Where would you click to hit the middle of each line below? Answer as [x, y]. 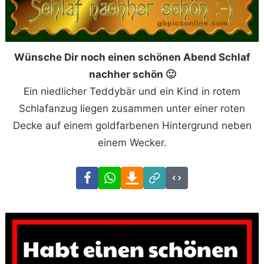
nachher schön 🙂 [132, 74]
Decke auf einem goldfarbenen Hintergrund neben [132, 125]
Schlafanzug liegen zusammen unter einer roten [132, 108]
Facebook [121, 174]
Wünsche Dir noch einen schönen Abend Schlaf [132, 57]
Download [166, 174]
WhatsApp [145, 174]
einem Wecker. [132, 142]
